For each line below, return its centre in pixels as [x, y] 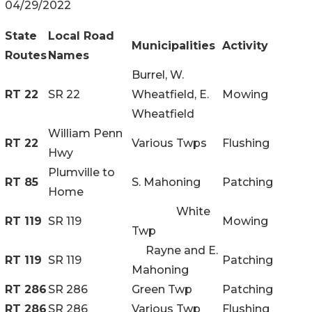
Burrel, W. [158, 75]
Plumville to [81, 172]
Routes [26, 55]
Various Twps [169, 143]
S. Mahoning [166, 182]
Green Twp [162, 289]
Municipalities [173, 45]
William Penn [85, 133]
